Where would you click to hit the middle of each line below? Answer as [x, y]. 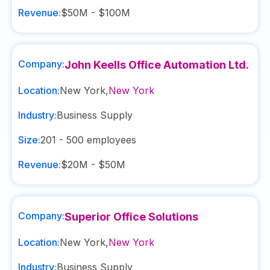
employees [110, 140]
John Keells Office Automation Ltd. [157, 65]
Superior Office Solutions [131, 217]
